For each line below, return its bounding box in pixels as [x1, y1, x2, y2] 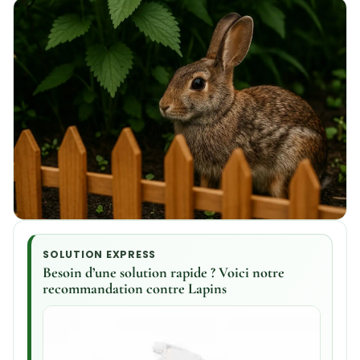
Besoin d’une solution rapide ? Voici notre [43, 263, 285, 281]
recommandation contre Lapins [43, 279, 227, 297]
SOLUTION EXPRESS [43, 247, 157, 261]
